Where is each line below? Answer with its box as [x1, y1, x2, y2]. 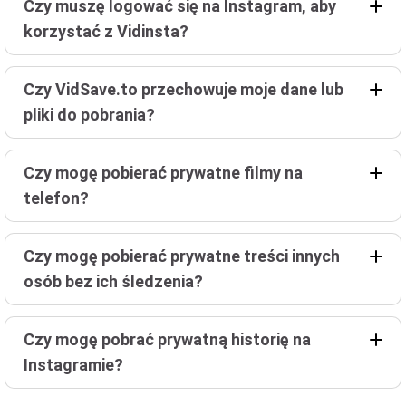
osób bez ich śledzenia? [24, 272, 203, 292]
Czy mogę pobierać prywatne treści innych [24, 246, 340, 266]
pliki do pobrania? [24, 105, 155, 125]
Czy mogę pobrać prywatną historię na [24, 330, 311, 350]
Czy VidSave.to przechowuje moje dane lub [24, 80, 343, 100]
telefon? [24, 188, 89, 208]
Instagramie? [24, 355, 123, 375]
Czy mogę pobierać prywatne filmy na [24, 163, 303, 183]
